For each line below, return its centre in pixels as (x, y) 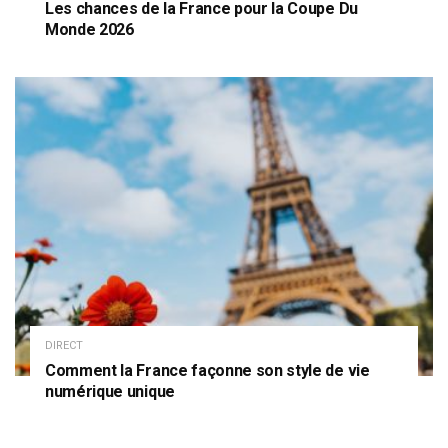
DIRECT (64, 345)
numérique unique (110, 391)
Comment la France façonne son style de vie (207, 370)
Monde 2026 (89, 30)
